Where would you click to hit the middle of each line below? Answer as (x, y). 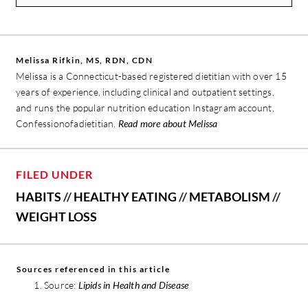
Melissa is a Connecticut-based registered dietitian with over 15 (151, 76)
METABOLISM (230, 197)
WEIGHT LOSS (56, 217)
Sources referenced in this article (93, 269)
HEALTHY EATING (125, 197)
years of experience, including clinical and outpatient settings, (145, 92)
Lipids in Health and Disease (133, 285)
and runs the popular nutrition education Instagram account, (145, 108)
